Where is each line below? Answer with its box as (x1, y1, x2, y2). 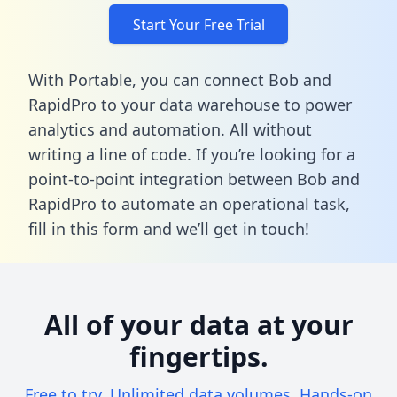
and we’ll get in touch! (139, 217, 309, 239)
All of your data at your (43, 306, 354, 343)
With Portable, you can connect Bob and (28, 68, 331, 90)
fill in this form (28, 217, 139, 239)
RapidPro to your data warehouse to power (28, 93, 352, 115)
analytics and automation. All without (28, 118, 312, 140)
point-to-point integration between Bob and (28, 167, 360, 190)
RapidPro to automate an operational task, (28, 192, 350, 214)
